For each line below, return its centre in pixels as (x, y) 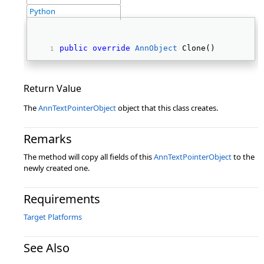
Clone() (199, 48)
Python (42, 11)
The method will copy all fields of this (89, 157)
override (111, 48)
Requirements (62, 199)
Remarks (48, 139)
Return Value (52, 88)
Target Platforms (53, 217)
